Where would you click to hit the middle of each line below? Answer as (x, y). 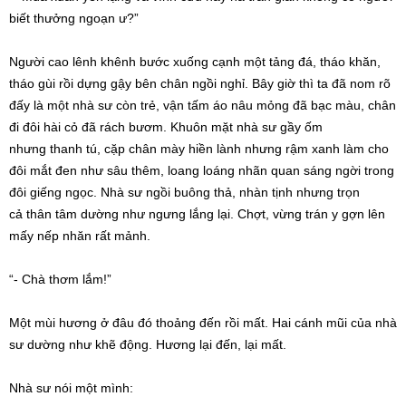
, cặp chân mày (143, 149)
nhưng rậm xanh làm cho (315, 149)
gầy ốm (300, 127)
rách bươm (131, 127)
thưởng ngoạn (74, 19)
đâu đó (132, 323)
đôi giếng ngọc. (55, 193)
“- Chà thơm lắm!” (60, 280)
